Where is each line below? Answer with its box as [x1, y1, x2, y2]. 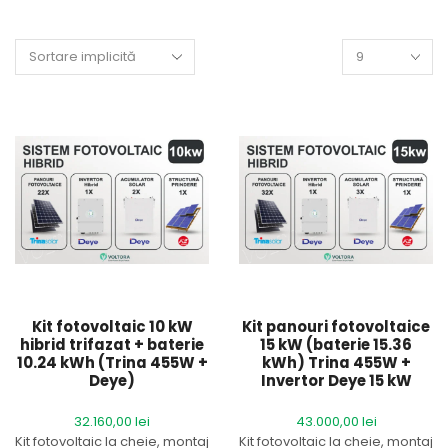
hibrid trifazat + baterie [20, 334, 204, 355]
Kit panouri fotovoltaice [242, 316, 430, 337]
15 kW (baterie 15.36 [260, 334, 412, 355]
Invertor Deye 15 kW [260, 370, 412, 391]
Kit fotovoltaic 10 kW [31, 316, 193, 337]
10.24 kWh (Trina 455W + [16, 352, 208, 373]
